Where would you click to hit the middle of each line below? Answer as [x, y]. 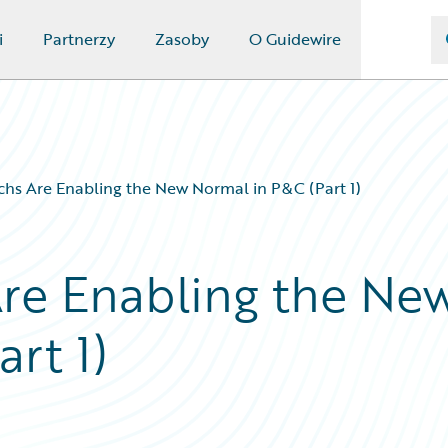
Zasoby [181, 39]
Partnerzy [78, 39]
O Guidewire [294, 39]
